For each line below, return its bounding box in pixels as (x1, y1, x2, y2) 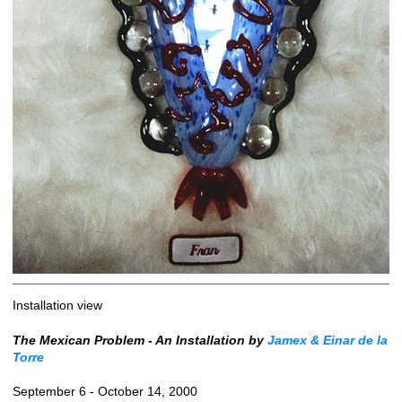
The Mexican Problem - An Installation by (13, 332, 267, 347)
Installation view (13, 298, 102, 313)
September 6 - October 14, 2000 (13, 384, 197, 399)
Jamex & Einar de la (267, 332, 388, 347)
